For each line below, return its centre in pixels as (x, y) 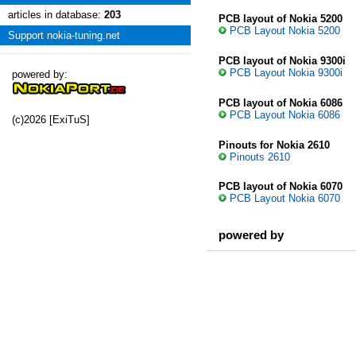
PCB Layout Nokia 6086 (285, 114)
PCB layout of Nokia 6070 (281, 187)
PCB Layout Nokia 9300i (286, 72)
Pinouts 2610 (260, 157)
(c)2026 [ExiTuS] (51, 120)
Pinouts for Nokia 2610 (274, 145)
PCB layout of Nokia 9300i (282, 60)
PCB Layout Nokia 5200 (285, 31)
